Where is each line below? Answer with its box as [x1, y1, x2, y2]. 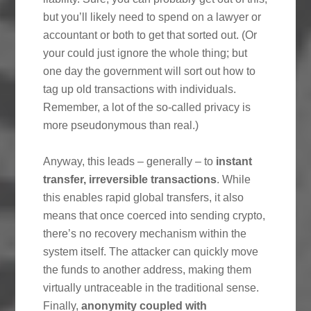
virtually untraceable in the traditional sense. [43, 281, 260, 294]
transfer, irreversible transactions [43, 173, 217, 185]
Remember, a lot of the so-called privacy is [43, 101, 251, 113]
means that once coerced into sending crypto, [43, 209, 266, 221]
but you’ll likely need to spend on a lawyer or [43, 10, 262, 23]
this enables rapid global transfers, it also [43, 191, 244, 203]
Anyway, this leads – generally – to [43, 155, 217, 167]
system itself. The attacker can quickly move [43, 245, 259, 258]
